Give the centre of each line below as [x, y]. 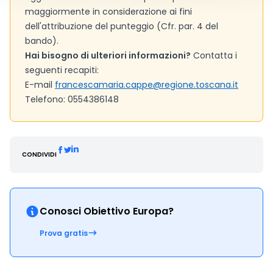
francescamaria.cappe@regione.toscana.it [147, 85]
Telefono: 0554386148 [72, 99]
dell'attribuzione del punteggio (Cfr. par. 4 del [122, 26]
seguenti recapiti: [62, 70]
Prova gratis [64, 233]
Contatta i [214, 55]
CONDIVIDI [39, 154]
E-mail [40, 85]
